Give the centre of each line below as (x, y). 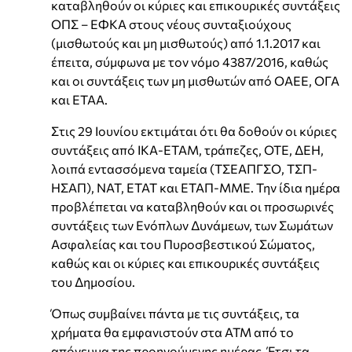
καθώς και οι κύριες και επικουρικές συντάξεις (185, 262)
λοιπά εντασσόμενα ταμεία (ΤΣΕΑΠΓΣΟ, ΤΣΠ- (184, 168)
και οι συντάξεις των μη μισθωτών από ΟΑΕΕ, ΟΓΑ (195, 80)
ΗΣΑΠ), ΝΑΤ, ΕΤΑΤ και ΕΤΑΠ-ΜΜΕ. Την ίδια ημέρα (196, 187)
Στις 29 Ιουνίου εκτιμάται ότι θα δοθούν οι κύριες (194, 130)
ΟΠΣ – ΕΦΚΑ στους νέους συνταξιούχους (171, 24)
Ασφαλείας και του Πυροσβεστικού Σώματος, (183, 244)
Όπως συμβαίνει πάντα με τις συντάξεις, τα (175, 313)
